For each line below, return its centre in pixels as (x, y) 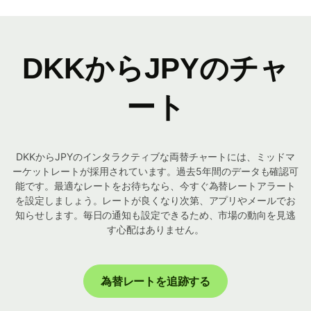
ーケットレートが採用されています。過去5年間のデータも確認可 (155, 171)
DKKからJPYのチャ (155, 69)
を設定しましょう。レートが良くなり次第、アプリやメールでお (155, 201)
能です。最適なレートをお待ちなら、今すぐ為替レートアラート (155, 186)
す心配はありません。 (155, 230)
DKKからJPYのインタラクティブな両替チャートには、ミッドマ (155, 157)
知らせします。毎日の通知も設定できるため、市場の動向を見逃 (155, 215)
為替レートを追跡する (155, 281)
